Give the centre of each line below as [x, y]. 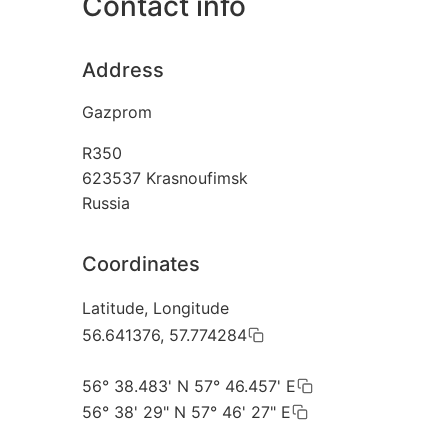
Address [123, 70]
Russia [106, 203]
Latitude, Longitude [155, 308]
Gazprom [117, 112]
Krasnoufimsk [197, 178]
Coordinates [141, 264]
